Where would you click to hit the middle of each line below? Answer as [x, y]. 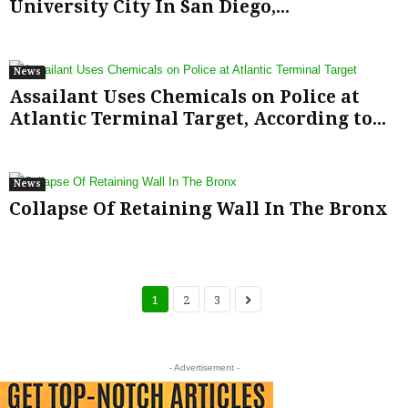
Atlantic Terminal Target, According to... [198, 119]
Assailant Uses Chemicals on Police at [184, 97]
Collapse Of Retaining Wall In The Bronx [199, 209]
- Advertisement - [204, 367]
